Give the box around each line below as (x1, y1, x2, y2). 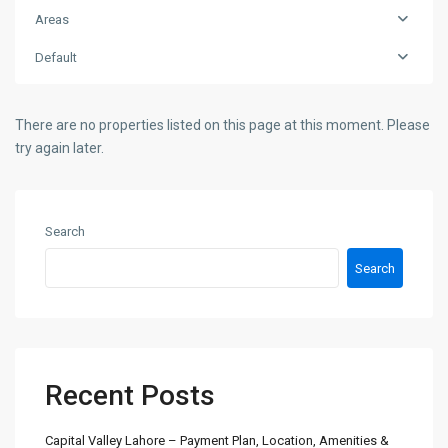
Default (35, 50, 77, 65)
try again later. (15, 140, 104, 156)
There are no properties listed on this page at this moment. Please (15, 117, 430, 133)
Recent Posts (45, 379, 215, 412)
